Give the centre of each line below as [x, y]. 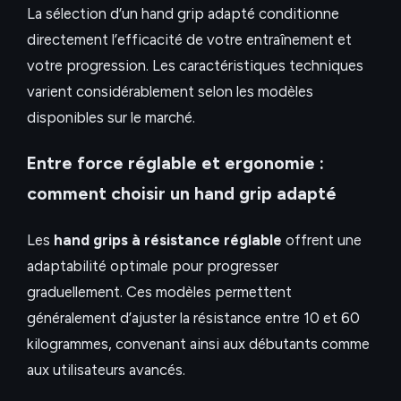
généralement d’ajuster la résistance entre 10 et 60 [193, 317]
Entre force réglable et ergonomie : [175, 163]
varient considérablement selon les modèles [170, 92]
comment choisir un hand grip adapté [182, 193]
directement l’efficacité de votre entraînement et [189, 40]
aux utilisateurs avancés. [106, 369]
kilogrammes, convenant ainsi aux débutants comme [198, 343]
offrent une [322, 239]
